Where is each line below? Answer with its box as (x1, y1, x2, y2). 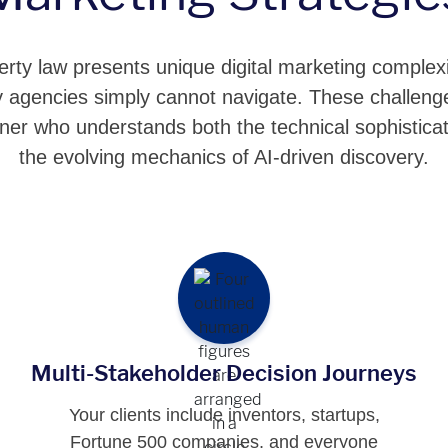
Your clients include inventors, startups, (68, 405, 380, 425)
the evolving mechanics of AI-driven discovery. (19, 146, 429, 168)
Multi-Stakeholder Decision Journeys (31, 360, 417, 386)
